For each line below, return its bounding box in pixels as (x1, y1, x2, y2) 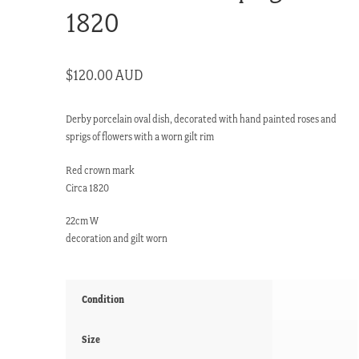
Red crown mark (66, 163, 135, 176)
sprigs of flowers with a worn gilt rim (66, 130, 215, 143)
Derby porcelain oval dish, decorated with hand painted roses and (66, 112, 337, 125)
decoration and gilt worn (66, 232, 168, 245)
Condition (82, 293, 125, 306)
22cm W (66, 215, 99, 228)
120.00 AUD (73, 65, 144, 84)
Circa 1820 (66, 181, 110, 194)
